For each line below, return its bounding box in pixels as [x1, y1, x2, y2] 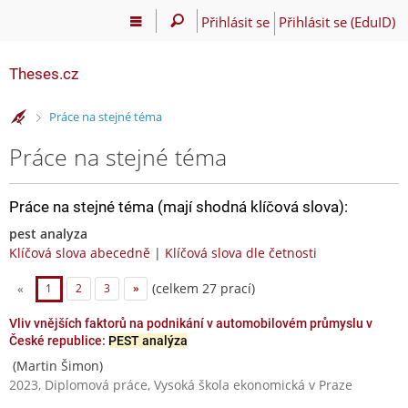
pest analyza [9, 224, 87, 242]
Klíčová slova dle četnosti [165, 243, 317, 261]
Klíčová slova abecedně [9, 243, 150, 261]
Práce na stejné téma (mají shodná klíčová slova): [9, 197, 348, 216]
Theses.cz [9, 65, 78, 83]
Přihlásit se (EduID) [278, 12, 395, 31]
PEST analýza [108, 332, 188, 348]
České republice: [9, 332, 108, 348]
